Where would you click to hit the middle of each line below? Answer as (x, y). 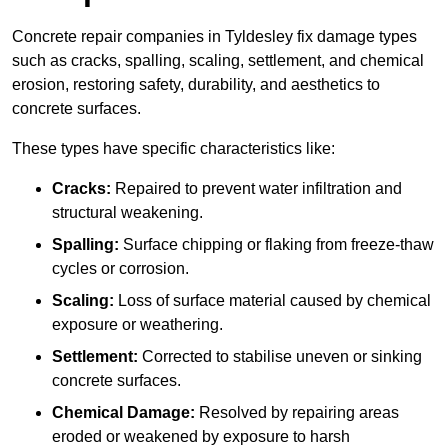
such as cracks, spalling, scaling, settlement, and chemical (218, 61)
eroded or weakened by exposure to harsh (201, 437)
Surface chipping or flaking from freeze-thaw (276, 245)
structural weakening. (127, 213)
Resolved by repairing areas (297, 413)
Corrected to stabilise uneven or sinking (280, 357)
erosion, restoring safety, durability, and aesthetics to (196, 85)
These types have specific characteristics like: (173, 149)
